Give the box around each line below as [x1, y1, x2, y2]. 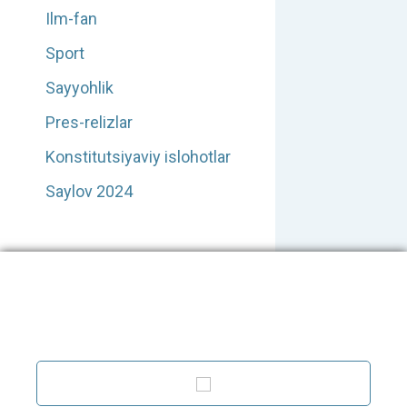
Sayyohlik [45, 77, 114, 97]
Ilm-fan [45, 8, 97, 28]
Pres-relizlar [45, 112, 133, 132]
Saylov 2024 [45, 181, 133, 201]
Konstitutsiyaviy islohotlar [45, 146, 231, 166]
